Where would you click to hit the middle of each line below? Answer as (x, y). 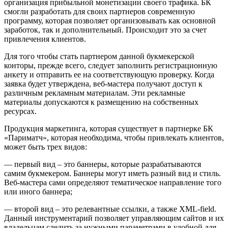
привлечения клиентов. (45, 39)
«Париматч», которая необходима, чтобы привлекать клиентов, (114, 137)
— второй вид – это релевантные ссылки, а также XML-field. (110, 209)
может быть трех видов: (46, 147)
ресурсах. (20, 111)
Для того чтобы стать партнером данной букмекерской (99, 56)
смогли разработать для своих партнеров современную (99, 11)
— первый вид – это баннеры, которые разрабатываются (103, 164)
